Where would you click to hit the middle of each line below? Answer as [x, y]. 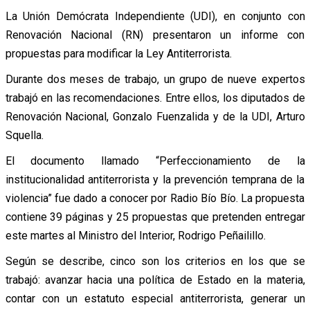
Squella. [24, 135]
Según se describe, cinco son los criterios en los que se [155, 261]
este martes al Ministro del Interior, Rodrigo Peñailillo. [135, 235]
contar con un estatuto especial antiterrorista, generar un [155, 298]
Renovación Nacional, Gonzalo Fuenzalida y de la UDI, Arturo [155, 116]
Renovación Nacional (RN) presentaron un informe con [155, 35]
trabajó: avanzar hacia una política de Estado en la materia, [155, 280]
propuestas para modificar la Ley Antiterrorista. [118, 53]
